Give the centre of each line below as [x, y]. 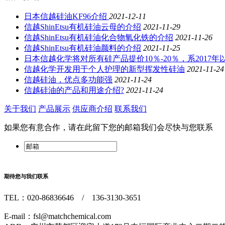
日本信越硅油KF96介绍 [67, 17]
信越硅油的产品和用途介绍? [74, 90]
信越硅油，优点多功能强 [68, 80]
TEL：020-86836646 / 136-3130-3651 [73, 198]
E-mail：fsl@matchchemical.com [58, 216]
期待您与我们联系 [26, 177]
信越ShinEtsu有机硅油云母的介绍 [83, 27]
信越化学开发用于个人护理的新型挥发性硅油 [104, 69]
